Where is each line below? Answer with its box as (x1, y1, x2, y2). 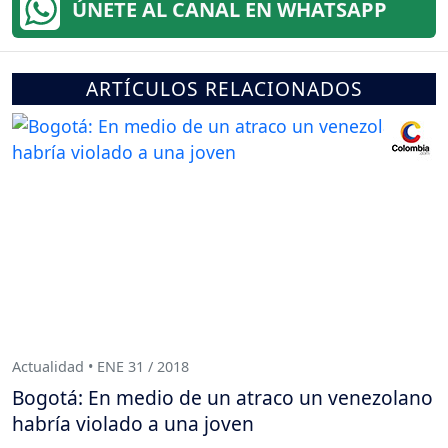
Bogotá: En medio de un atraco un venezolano (12, 384, 433, 412)
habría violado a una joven (12, 410, 254, 438)
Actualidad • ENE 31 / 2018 (12, 356, 189, 376)
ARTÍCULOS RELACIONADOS (85, 75, 363, 103)
